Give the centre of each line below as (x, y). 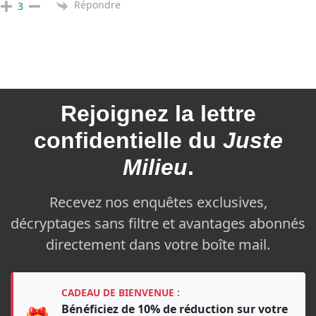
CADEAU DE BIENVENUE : (121, 292)
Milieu (155, 167)
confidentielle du (128, 140)
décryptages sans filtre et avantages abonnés (158, 223)
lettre (228, 113)
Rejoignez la (130, 113)
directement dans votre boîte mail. (158, 244)
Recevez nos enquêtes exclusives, (158, 202)
